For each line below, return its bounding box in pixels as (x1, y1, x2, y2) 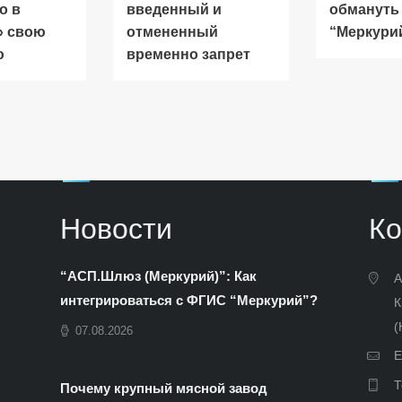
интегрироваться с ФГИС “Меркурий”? (60, 292, 319, 308)
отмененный (126, 24, 218, 40)
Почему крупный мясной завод (60, 380, 268, 397)
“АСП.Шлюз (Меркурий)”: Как (60, 267, 258, 284)
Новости (60, 213, 173, 245)
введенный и (126, 2, 222, 18)
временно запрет (126, 47, 250, 63)
